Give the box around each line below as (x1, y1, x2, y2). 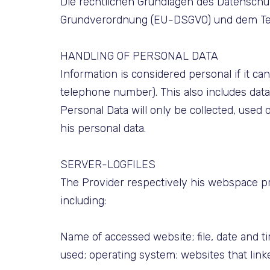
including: (60, 194, 106, 207)
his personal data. (60, 122, 146, 134)
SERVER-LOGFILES (60, 158, 155, 171)
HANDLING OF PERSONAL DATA (60, 49, 218, 62)
